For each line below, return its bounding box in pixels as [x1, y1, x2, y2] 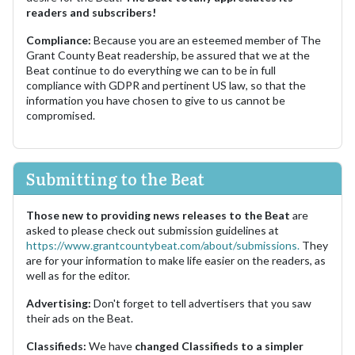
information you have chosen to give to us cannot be [26, 93, 285, 107]
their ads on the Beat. [26, 311, 133, 325]
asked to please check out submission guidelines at [26, 223, 279, 237]
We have [86, 338, 135, 353]
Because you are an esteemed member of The [91, 32, 321, 47]
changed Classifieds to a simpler [135, 338, 303, 353]
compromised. [26, 108, 95, 122]
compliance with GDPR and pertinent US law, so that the [26, 78, 306, 92]
